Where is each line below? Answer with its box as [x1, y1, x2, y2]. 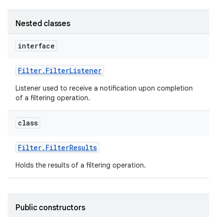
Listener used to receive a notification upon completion [15, 84, 193, 93]
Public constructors [15, 203, 85, 213]
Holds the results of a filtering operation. [15, 161, 148, 170]
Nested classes [15, 19, 70, 29]
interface [18, 41, 55, 50]
